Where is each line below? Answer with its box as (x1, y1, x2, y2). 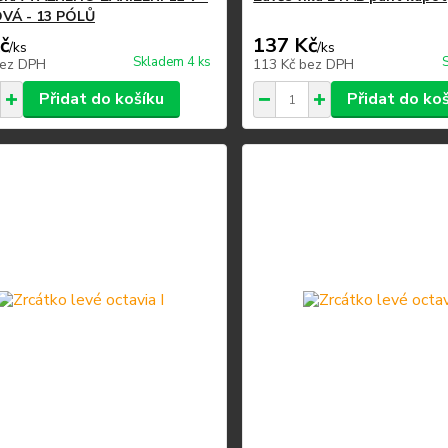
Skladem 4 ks (133, 53, 212, 71)
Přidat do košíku (38, 88, 164, 110)
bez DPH (299, 55, 355, 74)
